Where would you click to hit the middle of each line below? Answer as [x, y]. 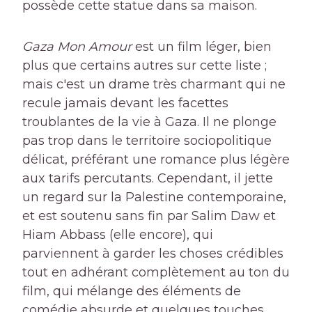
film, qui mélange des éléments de [132, 291]
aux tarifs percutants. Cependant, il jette [148, 179]
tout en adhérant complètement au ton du [156, 273]
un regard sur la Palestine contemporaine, [154, 197]
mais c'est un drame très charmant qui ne [154, 85]
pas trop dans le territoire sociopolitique [147, 141]
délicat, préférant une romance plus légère [156, 160]
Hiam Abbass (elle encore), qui [118, 235]
